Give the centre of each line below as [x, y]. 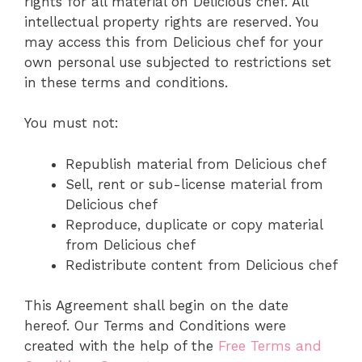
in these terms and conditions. [126, 82]
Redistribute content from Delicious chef [202, 265]
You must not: [72, 123]
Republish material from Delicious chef [196, 164]
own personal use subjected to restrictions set [178, 62]
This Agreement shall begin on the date [156, 306]
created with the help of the [121, 346]
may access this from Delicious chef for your [174, 42]
